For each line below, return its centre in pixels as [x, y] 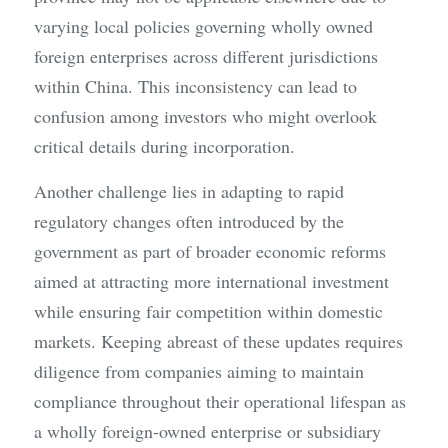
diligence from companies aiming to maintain [199, 371]
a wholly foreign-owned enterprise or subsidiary [207, 431]
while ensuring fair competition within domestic [208, 311]
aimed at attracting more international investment [211, 281]
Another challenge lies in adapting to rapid [189, 191]
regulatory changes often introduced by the [189, 221]
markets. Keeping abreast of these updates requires [218, 341]
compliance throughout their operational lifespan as [220, 401]
